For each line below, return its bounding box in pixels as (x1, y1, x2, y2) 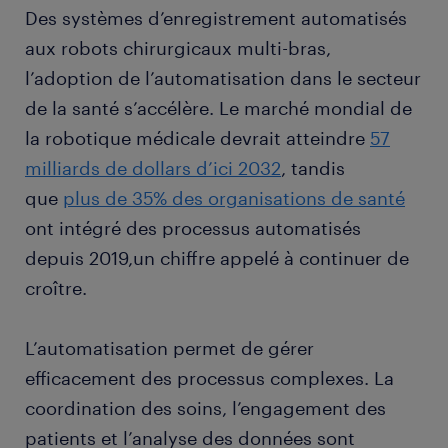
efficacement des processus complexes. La (25, 367, 394, 390)
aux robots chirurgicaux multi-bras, (25, 37, 331, 60)
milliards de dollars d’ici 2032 (25, 157, 281, 180)
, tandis (281, 157, 345, 180)
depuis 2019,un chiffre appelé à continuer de (25, 247, 409, 270)
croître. (25, 277, 87, 300)
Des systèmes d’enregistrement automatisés (25, 7, 407, 30)
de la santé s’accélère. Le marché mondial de (25, 97, 412, 120)
